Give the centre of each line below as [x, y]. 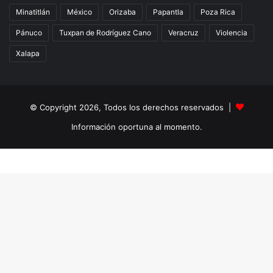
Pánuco [29, 33]
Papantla [168, 12]
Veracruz [183, 33]
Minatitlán [33, 12]
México [80, 12]
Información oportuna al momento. [136, 127]
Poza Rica [218, 12]
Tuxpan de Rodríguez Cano [105, 33]
